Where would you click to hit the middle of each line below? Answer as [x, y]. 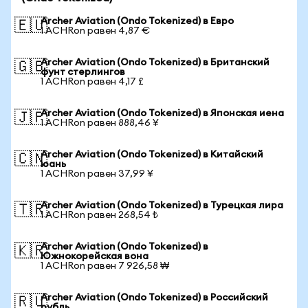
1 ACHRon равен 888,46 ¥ [100, 123]
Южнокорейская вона [95, 256]
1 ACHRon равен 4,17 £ [92, 82]
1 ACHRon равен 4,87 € [95, 31]
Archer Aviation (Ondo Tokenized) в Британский [155, 63]
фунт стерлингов [83, 72]
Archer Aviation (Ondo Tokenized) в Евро [137, 21]
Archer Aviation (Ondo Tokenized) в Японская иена [162, 113]
